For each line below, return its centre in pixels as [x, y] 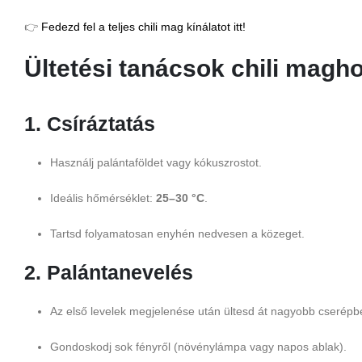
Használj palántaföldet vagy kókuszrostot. [156, 163]
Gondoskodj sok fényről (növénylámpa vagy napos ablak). [198, 347]
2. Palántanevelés [109, 273]
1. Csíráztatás [90, 124]
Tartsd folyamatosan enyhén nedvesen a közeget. [177, 234]
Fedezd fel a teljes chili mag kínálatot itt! [143, 27]
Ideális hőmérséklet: [103, 198]
